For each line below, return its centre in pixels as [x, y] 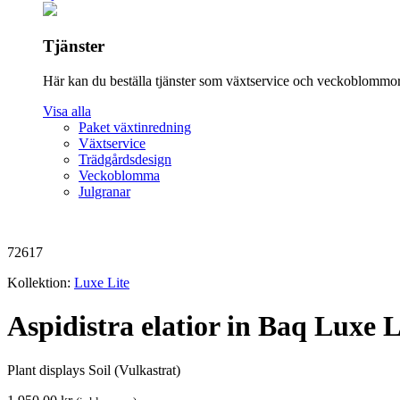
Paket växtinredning [135, 127]
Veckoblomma [119, 175]
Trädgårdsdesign [125, 159]
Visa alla [67, 111]
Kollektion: [41, 282]
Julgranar [104, 191]
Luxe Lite [102, 282]
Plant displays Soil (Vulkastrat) [94, 370]
